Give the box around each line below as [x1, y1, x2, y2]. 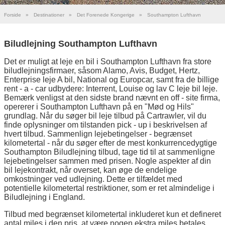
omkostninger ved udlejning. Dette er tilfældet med [4, 174, 182, 183]
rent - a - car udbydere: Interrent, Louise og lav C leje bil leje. [4, 84, 217, 93]
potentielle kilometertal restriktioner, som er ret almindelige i [4, 183, 214, 192]
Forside [4, 12, 21, 18]
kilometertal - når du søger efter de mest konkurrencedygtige [4, 138, 217, 147]
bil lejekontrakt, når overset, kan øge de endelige [4, 165, 177, 174]
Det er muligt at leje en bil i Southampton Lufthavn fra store [4, 57, 211, 66]
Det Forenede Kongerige [77, 12, 135, 18]
